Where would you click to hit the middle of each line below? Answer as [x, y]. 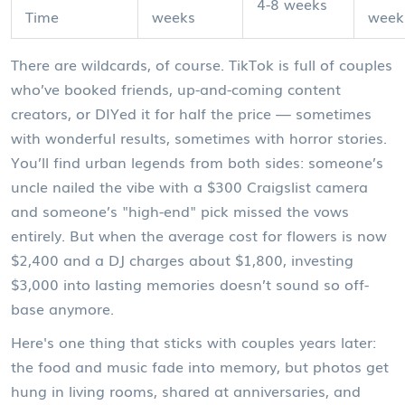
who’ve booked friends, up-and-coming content [176, 89]
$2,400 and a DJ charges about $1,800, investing [182, 259]
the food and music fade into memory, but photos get [200, 366]
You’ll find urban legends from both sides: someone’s [197, 162]
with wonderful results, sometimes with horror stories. [199, 137]
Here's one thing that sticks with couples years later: [193, 342]
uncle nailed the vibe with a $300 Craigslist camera [189, 186]
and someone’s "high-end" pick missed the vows [180, 211]
